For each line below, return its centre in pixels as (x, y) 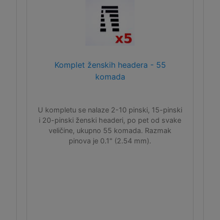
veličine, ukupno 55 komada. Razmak (110, 130)
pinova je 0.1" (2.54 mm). (110, 141)
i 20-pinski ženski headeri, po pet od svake (110, 120)
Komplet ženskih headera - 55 (110, 65)
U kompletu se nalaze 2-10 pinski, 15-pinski (110, 110)
